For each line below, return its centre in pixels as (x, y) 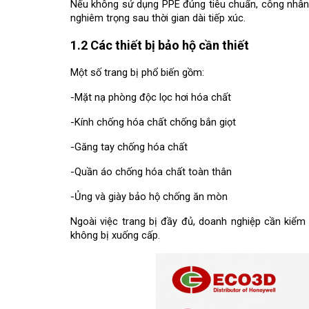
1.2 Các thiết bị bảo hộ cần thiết (160, 46)
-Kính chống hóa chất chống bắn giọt (153, 122)
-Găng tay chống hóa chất (129, 147)
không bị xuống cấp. (115, 236)
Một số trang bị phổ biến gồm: (137, 73)
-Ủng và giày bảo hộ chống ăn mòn (149, 197)
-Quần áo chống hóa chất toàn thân (151, 172)
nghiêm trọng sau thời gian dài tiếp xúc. (158, 18)
